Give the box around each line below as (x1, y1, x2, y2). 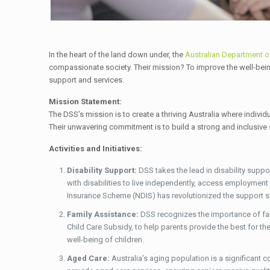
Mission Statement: (48, 96, 122, 106)
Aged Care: (66, 253, 110, 263)
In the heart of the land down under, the (48, 49, 185, 59)
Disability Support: (66, 165, 137, 175)
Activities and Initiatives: (48, 143, 142, 153)
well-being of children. (66, 234, 144, 244)
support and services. (48, 75, 124, 84)
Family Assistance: (66, 209, 139, 219)
